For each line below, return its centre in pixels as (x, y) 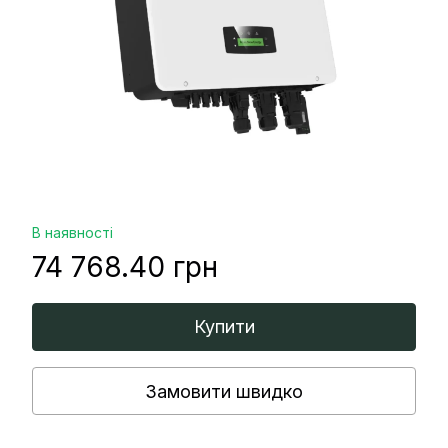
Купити (224, 327)
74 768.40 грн (125, 267)
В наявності (72, 233)
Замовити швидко (224, 391)
